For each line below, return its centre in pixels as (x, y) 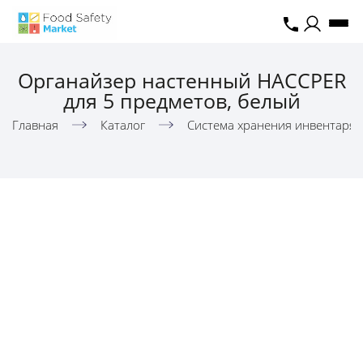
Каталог (123, 125)
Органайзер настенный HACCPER (181, 81)
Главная (35, 125)
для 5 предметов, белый (181, 101)
